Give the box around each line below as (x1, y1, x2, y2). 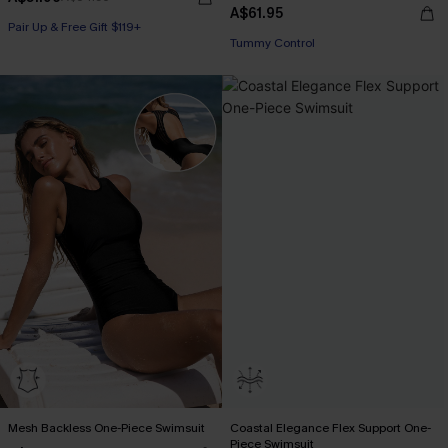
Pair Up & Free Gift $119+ (8, 19, 141, 35)
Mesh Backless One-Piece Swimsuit (8, 420, 205, 436)
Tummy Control (230, 35, 315, 51)
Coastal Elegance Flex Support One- (230, 420, 431, 436)
